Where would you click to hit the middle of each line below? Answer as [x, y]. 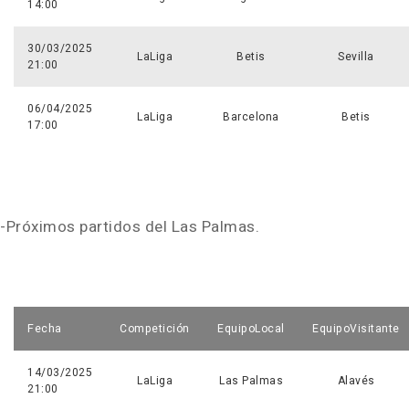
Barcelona [251, 117]
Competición [155, 329]
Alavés [356, 381]
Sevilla [356, 57]
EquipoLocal [251, 329]
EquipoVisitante [356, 329]
